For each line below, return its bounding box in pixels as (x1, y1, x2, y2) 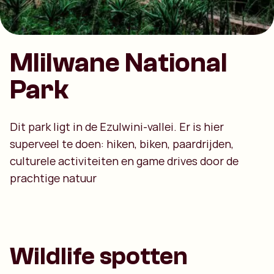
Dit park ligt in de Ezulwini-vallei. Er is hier (10, 119, 224, 134)
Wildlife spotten (10, 242, 188, 270)
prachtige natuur (10, 171, 97, 185)
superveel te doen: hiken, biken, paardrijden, (10, 136, 234, 151)
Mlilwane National (10, 48, 228, 78)
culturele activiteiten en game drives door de (10, 154, 239, 168)
